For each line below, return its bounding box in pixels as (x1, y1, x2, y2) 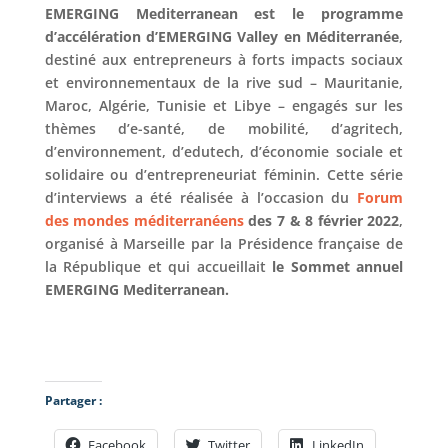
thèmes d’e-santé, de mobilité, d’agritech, (44, 119, 404, 139)
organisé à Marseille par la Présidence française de (44, 234, 404, 254)
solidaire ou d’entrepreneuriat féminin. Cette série (44, 165, 404, 185)
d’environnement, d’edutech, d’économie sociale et (44, 142, 404, 162)
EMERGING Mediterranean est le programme (44, 4, 404, 24)
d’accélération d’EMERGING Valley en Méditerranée (44, 27, 400, 47)
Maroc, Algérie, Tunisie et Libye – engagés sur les (44, 96, 404, 116)
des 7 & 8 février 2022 (243, 211, 400, 231)
